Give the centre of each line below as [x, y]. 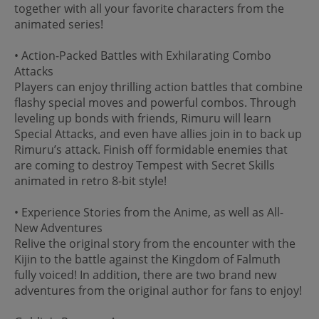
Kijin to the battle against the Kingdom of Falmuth [147, 259]
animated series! [59, 24]
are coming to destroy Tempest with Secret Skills [145, 165]
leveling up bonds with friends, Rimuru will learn [143, 118]
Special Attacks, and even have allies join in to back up [158, 134]
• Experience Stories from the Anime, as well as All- [149, 212]
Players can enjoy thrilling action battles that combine [158, 87]
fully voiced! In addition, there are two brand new [145, 274]
